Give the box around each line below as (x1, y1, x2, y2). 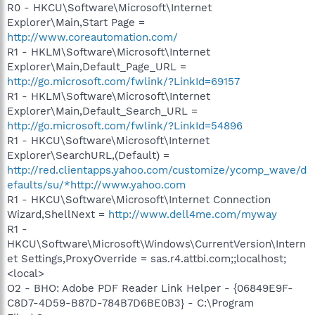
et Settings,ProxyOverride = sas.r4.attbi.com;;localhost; (7, 252, 286, 265)
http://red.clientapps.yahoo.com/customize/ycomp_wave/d (7, 163, 307, 176)
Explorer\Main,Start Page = (7, 15, 145, 29)
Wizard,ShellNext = (7, 207, 108, 221)
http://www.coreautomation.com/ (7, 30, 178, 44)
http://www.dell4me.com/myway (108, 207, 277, 221)
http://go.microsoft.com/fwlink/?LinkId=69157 (7, 75, 240, 88)
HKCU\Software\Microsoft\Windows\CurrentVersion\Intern (7, 237, 306, 250)
